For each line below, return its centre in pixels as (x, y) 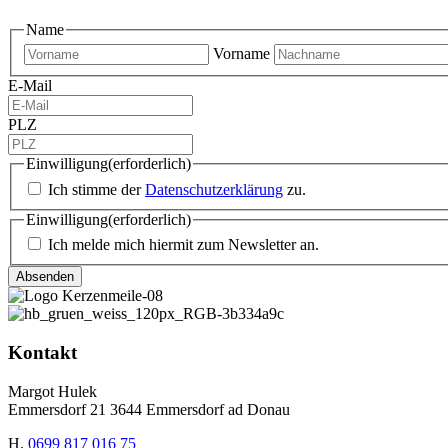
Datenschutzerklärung (214, 189)
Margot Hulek (52, 391)
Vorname (241, 54)
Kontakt (42, 353)
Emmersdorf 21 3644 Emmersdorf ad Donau (149, 409)
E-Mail (30, 86)
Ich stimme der (96, 189)
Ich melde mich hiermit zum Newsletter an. (183, 245)
